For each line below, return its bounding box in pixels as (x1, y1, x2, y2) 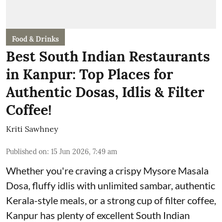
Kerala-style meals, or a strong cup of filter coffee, (6, 194, 216, 206)
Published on (6, 147, 47, 156)
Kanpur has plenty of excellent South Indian (6, 209, 190, 221)
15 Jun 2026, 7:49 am (51, 147, 117, 156)
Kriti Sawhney (6, 124, 58, 134)
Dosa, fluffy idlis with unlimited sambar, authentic (6, 179, 215, 191)
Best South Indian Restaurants (6, 48, 210, 65)
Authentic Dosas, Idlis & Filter (6, 83, 204, 101)
